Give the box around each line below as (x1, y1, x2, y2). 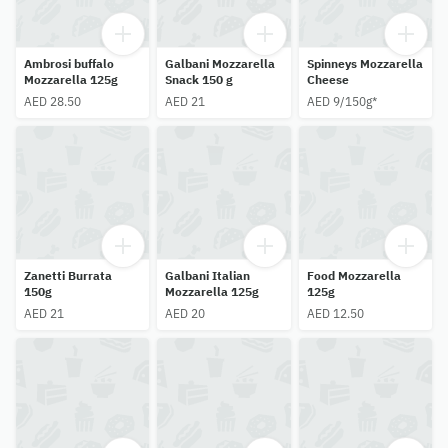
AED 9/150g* (306, 93, 377, 109)
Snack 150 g (165, 71, 234, 87)
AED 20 (165, 306, 206, 322)
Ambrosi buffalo (24, 55, 114, 71)
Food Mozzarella (306, 268, 401, 284)
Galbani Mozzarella (165, 55, 276, 71)
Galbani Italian (165, 268, 251, 284)
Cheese (306, 71, 349, 87)
